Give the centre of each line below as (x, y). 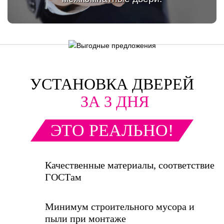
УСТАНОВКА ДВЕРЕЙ (112, 84)
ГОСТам (63, 177)
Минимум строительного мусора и (120, 206)
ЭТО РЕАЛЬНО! (112, 130)
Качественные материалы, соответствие (130, 165)
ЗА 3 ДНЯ (114, 101)
